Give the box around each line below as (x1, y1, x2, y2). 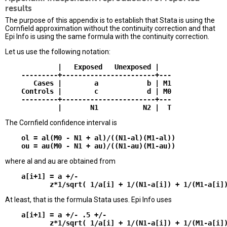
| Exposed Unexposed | (5, 63, 159, 71)
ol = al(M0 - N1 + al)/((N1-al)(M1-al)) (5, 134, 175, 142)
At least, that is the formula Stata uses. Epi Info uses (5, 196, 172, 204)
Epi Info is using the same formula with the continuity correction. (5, 32, 209, 41)
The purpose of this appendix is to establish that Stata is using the (5, 16, 215, 25)
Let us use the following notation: (5, 48, 110, 56)
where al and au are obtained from (5, 157, 116, 166)
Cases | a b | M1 (5, 79, 171, 88)
